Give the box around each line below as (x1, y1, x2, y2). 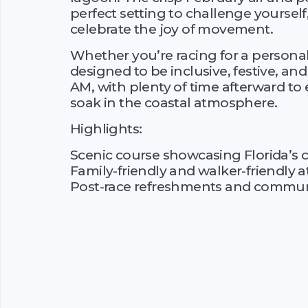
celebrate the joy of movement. (70, 20, 273, 37)
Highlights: (70, 120, 142, 137)
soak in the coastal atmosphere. (70, 93, 278, 111)
